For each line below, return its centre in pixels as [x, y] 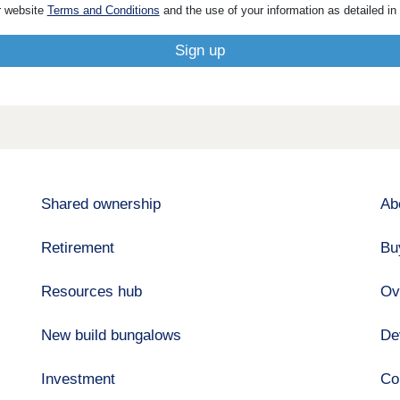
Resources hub [92, 292]
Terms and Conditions [103, 10]
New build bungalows [112, 336]
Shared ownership [101, 204]
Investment [79, 379]
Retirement [78, 248]
